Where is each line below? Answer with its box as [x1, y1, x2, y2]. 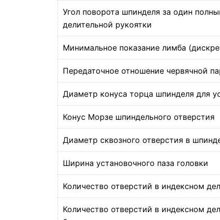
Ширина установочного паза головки [63, 158, 208, 168]
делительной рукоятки [63, 20, 152, 29]
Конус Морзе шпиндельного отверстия [63, 112, 215, 122]
